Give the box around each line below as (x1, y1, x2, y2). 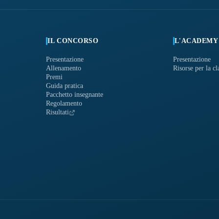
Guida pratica (46, 82, 84, 90)
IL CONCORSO (47, 37, 99, 45)
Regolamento (46, 100, 83, 108)
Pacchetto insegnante (46, 91, 104, 99)
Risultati (46, 109, 69, 116)
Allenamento (46, 65, 82, 72)
